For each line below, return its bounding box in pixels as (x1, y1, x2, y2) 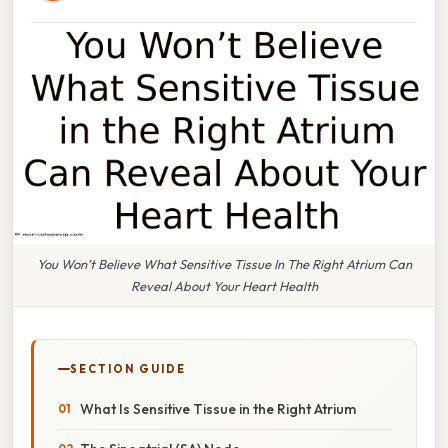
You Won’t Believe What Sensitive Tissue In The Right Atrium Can (36, 255, 412, 272)
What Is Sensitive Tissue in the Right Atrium (80, 399, 356, 418)
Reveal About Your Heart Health (130, 277, 318, 294)
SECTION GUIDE (70, 361, 186, 376)
